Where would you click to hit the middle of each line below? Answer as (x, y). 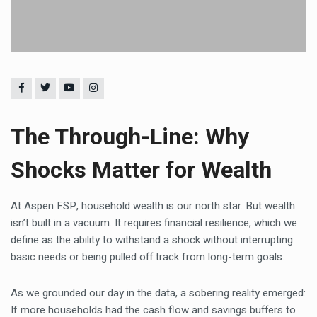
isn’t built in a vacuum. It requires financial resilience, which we (154, 223)
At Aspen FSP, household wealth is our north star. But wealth (153, 206)
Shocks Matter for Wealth (141, 170)
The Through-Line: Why (130, 137)
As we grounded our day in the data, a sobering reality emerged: (158, 293)
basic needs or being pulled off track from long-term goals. (148, 257)
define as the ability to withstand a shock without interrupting (152, 240)
